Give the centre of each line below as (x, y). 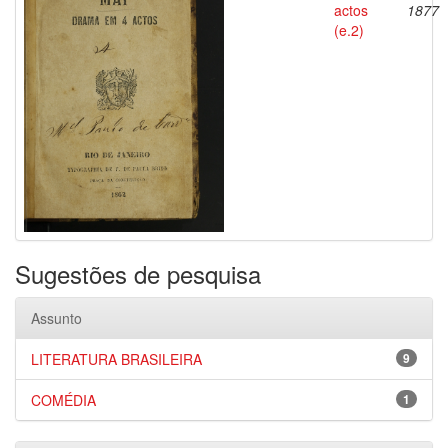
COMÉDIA (63, 400)
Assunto (56, 318)
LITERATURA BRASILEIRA (116, 359)
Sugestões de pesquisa (138, 273)
